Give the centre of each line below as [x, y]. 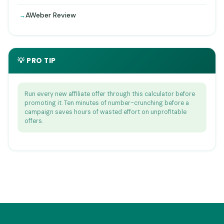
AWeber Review [51, 15]
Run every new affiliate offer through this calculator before [110, 94]
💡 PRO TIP [37, 61]
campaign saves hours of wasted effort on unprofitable [105, 112]
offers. [34, 121]
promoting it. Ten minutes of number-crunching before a [107, 103]
